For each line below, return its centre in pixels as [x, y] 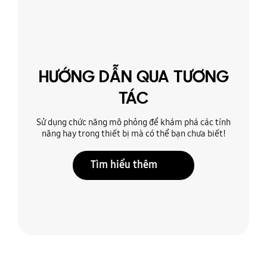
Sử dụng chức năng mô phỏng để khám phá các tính [133, 122]
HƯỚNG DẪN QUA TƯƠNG [133, 78]
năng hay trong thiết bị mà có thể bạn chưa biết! [133, 133]
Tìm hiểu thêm [124, 165]
